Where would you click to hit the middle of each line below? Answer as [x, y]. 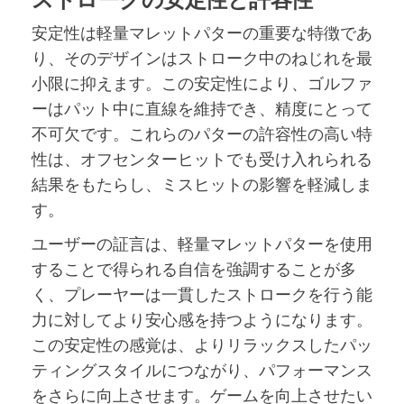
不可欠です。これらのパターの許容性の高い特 [202, 133]
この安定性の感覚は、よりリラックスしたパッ [202, 344]
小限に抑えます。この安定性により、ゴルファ [202, 83]
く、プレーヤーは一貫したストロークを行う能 [202, 294]
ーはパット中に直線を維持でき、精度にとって [202, 108]
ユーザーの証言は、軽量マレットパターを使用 [202, 243]
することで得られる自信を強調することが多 [194, 268]
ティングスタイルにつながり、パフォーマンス [202, 369]
